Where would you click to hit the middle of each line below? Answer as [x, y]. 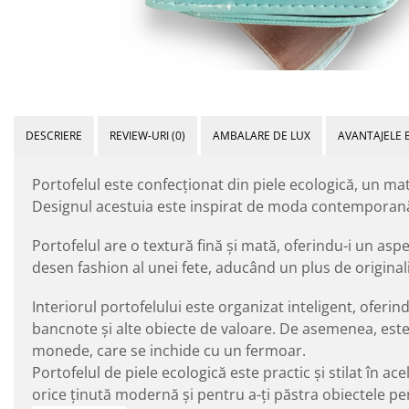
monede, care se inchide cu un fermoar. [169, 350]
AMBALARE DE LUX [262, 135]
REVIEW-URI [141, 135]
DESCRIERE [54, 135]
